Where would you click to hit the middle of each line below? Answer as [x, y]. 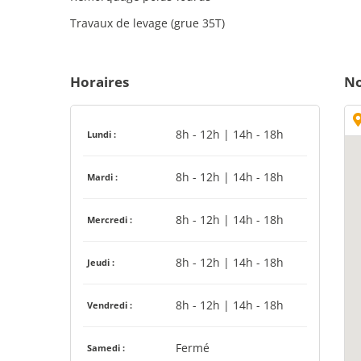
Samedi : [106, 348]
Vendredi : [110, 305]
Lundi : [102, 134]
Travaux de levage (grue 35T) [147, 23]
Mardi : [102, 177]
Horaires [100, 82]
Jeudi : [101, 262]
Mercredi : [110, 220]
